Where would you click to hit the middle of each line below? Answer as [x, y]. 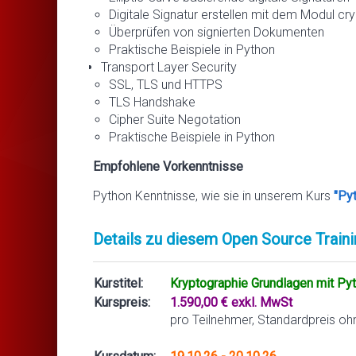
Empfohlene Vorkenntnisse [168, 166]
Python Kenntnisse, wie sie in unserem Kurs [213, 195]
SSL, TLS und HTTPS [166, 84]
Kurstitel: [118, 283]
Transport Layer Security [169, 67]
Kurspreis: [122, 302]
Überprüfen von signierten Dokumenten [217, 32]
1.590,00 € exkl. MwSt [231, 302]
